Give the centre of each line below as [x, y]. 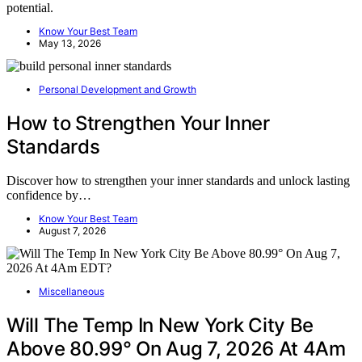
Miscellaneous [72, 292]
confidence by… [49, 196]
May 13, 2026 [70, 43]
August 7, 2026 [72, 231]
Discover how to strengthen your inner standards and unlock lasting [178, 181]
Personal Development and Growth [118, 89]
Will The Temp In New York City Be [160, 326]
